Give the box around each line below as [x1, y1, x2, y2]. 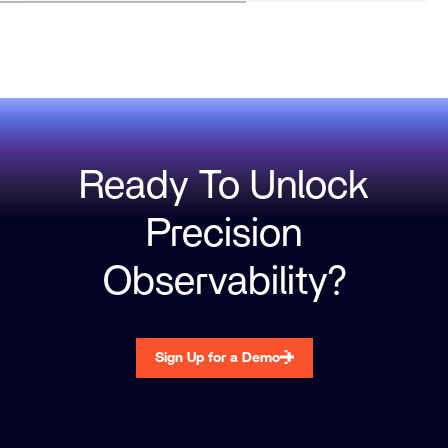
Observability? [102, 262, 346, 303]
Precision [146, 214, 302, 255]
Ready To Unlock [79, 166, 369, 207]
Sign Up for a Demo [154, 351, 280, 366]
